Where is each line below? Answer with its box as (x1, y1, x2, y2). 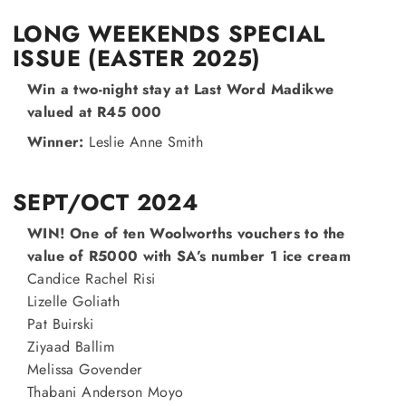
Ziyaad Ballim (27, 336, 115, 357)
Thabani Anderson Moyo (27, 382, 184, 402)
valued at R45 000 (27, 101, 168, 122)
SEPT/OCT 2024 (13, 186, 198, 218)
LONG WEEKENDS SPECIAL (13, 17, 325, 50)
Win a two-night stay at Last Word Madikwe (27, 79, 334, 100)
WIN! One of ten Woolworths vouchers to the (27, 223, 345, 244)
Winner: (27, 131, 84, 152)
